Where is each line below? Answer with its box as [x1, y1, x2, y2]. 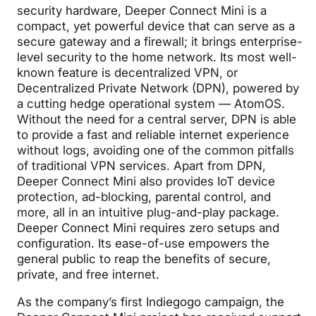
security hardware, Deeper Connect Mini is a [17, 4, 267, 18]
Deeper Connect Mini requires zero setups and [17, 221, 280, 236]
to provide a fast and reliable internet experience [17, 128, 290, 142]
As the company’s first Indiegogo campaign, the [17, 295, 285, 310]
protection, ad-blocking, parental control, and [17, 190, 272, 205]
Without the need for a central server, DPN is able [17, 112, 297, 127]
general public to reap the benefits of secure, [17, 252, 272, 267]
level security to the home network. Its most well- [17, 50, 298, 65]
